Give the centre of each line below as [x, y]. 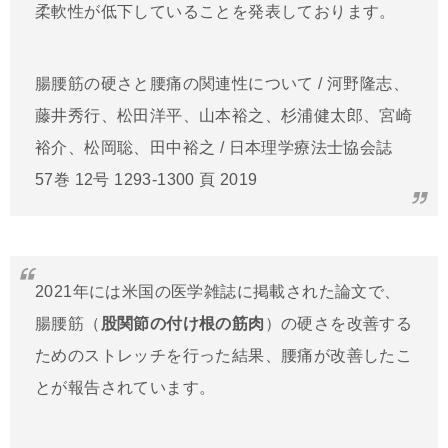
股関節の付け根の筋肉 [182, 324]
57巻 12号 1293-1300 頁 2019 [146, 180]
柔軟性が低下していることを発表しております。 [215, 12]
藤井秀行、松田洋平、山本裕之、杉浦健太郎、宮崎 [224, 116]
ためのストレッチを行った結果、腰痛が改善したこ [224, 356]
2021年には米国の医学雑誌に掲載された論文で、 [218, 292]
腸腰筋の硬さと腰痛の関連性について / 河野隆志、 [222, 84]
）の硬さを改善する [338, 324]
